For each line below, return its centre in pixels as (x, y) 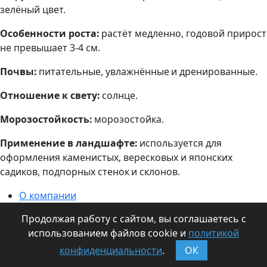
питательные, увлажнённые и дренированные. (147, 72)
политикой (214, 233)
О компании (48, 195)
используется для (180, 143)
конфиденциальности (111, 250)
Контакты (41, 224)
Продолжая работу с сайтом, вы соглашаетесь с (133, 219)
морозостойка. (128, 119)
